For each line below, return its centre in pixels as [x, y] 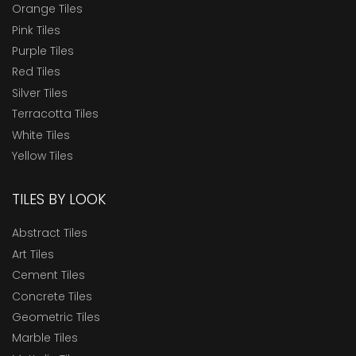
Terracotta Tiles [55, 114]
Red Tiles [36, 72]
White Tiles [41, 135]
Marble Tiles [45, 338]
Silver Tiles [40, 93]
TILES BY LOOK [59, 199]
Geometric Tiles [56, 317]
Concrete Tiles [52, 296]
